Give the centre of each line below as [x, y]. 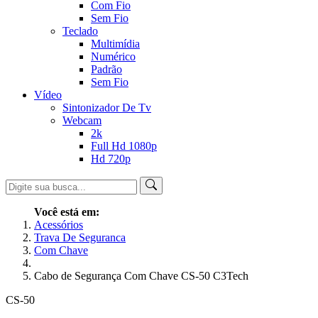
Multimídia [115, 44]
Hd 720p [111, 159]
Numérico [113, 56]
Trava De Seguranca [80, 237]
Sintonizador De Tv [107, 108]
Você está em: [68, 212]
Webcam [82, 120]
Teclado [80, 31]
